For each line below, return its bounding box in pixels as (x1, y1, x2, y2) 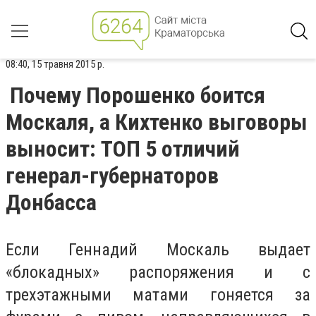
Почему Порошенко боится (10, 82, 265, 109)
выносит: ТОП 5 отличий (6, 135, 240, 162)
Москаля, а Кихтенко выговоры (6, 109, 308, 135)
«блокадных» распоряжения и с (6, 262, 310, 282)
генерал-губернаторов (6, 162, 219, 189)
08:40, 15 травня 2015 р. (6, 58, 104, 71)
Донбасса (6, 189, 97, 216)
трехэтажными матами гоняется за (6, 285, 310, 305)
